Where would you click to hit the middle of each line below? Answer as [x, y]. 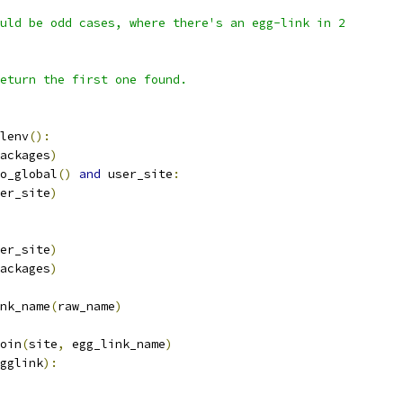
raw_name [86, 306]
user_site [137, 174]
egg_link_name [115, 344]
